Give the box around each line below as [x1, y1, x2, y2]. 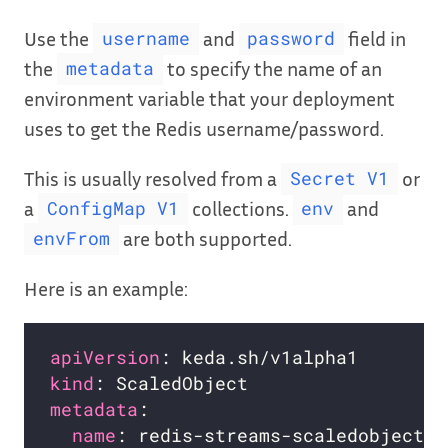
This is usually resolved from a [24, 165, 281, 190]
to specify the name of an [162, 55, 382, 80]
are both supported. [118, 225, 292, 250]
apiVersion [50, 345, 161, 369]
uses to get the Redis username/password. [24, 115, 384, 140]
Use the [24, 25, 93, 50]
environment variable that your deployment [24, 85, 395, 110]
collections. [187, 195, 293, 220]
